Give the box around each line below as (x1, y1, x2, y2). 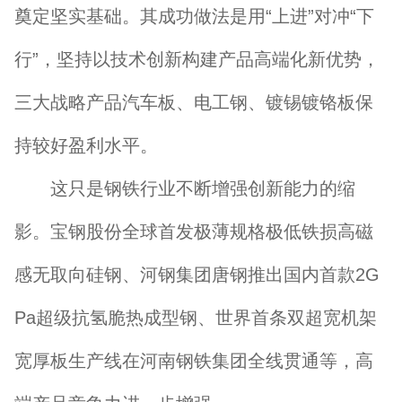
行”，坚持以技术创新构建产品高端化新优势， (14, 49, 380, 69)
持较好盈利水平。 (14, 135, 158, 155)
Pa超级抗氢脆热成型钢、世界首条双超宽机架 (14, 308, 377, 328)
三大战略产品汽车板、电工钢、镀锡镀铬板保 (14, 92, 373, 112)
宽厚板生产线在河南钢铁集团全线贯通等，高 (14, 351, 373, 371)
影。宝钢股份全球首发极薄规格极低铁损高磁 (14, 222, 373, 241)
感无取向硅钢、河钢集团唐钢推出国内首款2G (14, 265, 380, 284)
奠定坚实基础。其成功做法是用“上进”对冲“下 (14, 6, 374, 26)
